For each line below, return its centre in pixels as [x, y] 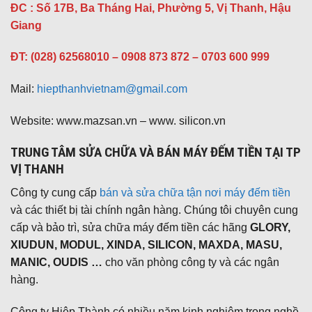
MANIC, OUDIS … [58, 263]
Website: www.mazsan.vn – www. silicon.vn [118, 120]
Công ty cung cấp [55, 193]
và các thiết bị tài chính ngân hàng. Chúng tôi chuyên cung [154, 210]
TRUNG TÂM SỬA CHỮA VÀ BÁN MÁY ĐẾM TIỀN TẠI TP [156, 152]
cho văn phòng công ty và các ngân [192, 263]
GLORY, [270, 228]
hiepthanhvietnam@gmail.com [112, 89]
